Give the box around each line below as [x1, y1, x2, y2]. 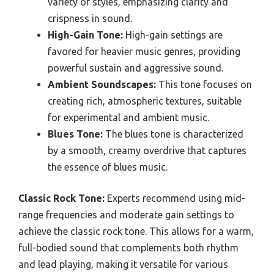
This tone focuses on [156, 78, 252, 90]
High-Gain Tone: [48, 29, 123, 40]
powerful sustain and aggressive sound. [48, 62, 223, 73]
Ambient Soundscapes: [48, 78, 156, 90]
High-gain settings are [123, 29, 223, 40]
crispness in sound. [48, 12, 132, 24]
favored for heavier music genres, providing [48, 45, 240, 57]
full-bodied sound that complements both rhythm [18, 242, 239, 253]
